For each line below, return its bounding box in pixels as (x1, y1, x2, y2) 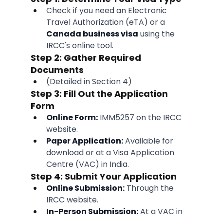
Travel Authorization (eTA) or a (46, 17, 167, 28)
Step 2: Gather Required (30, 52, 143, 64)
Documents (30, 64, 84, 76)
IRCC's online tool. (46, 40, 113, 52)
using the (138, 28, 177, 40)
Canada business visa (46, 28, 138, 40)
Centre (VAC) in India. (46, 159, 129, 170)
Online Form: (46, 112, 98, 124)
